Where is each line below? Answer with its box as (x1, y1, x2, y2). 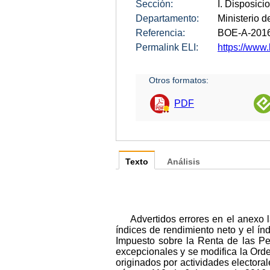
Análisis (167, 157, 200, 166)
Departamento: (136, 13, 199, 24)
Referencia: (136, 27, 185, 38)
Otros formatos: (149, 75, 209, 85)
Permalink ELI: (136, 42, 198, 52)
